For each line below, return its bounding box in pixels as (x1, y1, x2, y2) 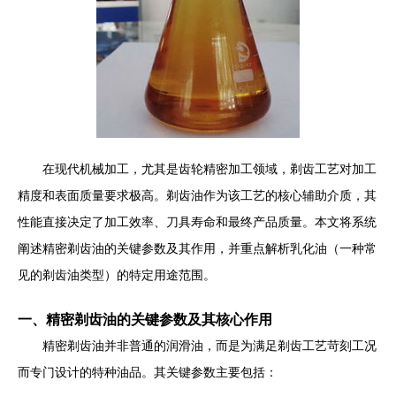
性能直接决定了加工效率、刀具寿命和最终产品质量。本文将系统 (18, 215, 377, 229)
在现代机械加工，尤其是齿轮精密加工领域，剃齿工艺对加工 (42, 162, 377, 176)
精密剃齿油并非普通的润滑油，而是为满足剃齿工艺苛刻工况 (42, 339, 377, 353)
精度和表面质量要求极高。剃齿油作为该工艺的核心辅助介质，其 (18, 188, 377, 202)
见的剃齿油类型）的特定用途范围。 (18, 268, 216, 282)
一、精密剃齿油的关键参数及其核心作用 (18, 311, 272, 327)
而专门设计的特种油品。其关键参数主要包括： (18, 365, 278, 379)
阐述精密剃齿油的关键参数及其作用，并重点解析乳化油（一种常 (18, 241, 377, 255)
